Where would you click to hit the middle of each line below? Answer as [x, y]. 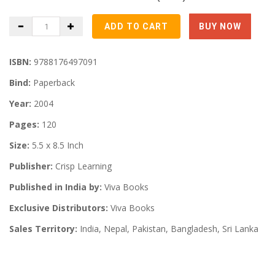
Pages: [24, 125]
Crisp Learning [83, 166]
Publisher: [31, 166]
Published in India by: [56, 187]
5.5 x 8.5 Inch [56, 145]
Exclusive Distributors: [59, 208]
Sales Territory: [43, 229]
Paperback [54, 83]
